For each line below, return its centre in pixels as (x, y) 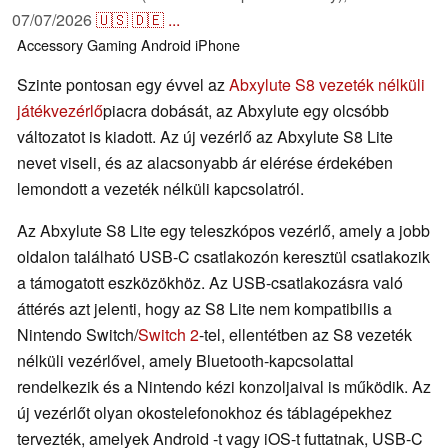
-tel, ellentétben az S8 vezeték (305, 335)
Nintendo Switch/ (77, 335)
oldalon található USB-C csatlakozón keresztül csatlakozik (223, 257)
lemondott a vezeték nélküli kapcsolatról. (160, 189)
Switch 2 (168, 335)
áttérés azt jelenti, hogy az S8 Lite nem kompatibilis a (204, 309)
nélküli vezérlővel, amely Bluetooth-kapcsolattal (185, 361)
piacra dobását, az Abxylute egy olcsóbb (246, 111)
